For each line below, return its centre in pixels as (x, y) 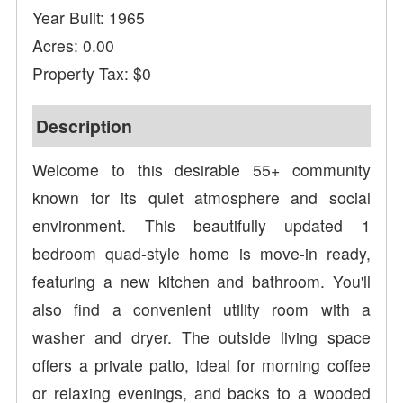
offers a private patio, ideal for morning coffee (201, 365)
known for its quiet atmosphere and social (201, 198)
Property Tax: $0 (92, 74)
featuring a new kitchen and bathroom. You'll (201, 282)
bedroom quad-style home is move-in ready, (201, 254)
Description (85, 126)
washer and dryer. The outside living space (201, 337)
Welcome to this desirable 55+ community (201, 170)
